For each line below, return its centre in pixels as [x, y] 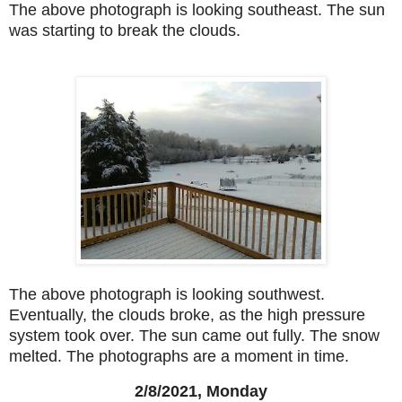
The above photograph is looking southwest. [167, 295]
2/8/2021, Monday [201, 391]
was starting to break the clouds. [125, 31]
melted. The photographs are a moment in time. [179, 357]
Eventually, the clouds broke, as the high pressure [187, 315]
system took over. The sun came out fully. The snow [194, 336]
